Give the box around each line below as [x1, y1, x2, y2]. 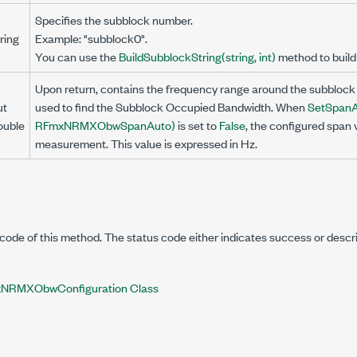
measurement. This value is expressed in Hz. [35, 135, 257, 151]
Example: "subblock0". [35, 29, 147, 46]
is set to [175, 116, 219, 133]
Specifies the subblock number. [35, 11, 193, 28]
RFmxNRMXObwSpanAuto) [35, 116, 175, 133]
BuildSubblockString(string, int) [119, 48, 276, 65]
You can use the [35, 48, 119, 65]
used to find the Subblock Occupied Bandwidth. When [35, 98, 308, 115]
